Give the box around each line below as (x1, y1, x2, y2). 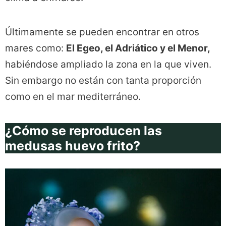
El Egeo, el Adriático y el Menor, (66, 42, 210, 54)
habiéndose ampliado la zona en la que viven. (5, 59, 211, 71)
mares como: (5, 42, 66, 54)
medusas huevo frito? (5, 138, 140, 154)
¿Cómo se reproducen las (5, 123, 162, 139)
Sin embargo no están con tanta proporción (5, 75, 201, 87)
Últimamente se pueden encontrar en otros (5, 26, 199, 38)
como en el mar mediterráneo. (5, 91, 141, 103)
